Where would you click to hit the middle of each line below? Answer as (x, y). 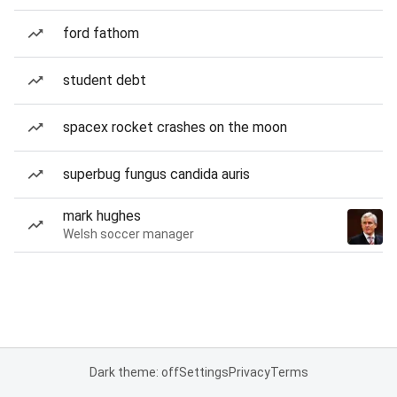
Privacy (249, 372)
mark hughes (102, 216)
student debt (105, 80)
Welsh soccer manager (128, 234)
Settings (203, 372)
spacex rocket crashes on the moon (175, 127)
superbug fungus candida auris (156, 174)
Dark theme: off (134, 372)
